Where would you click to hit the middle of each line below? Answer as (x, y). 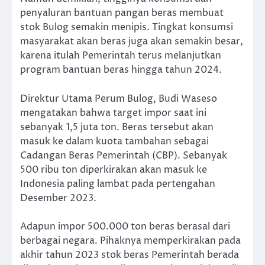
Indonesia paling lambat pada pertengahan (118, 184)
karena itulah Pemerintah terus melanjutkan (121, 56)
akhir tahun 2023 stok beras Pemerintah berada (130, 255)
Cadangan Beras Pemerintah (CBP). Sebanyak (124, 155)
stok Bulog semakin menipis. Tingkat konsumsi (127, 28)
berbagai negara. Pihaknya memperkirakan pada (130, 240)
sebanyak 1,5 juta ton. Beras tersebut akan (117, 127)
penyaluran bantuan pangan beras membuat (122, 13)
